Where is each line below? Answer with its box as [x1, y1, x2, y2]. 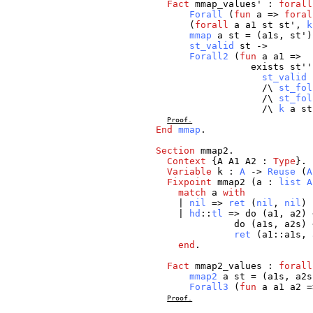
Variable [167, 166, 212, 177]
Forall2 [189, 51, 229, 62]
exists [251, 61, 285, 73]
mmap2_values [195, 261, 263, 272]
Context [167, 156, 207, 167]
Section [156, 145, 196, 156]
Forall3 [189, 282, 229, 293]
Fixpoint [167, 177, 212, 188]
